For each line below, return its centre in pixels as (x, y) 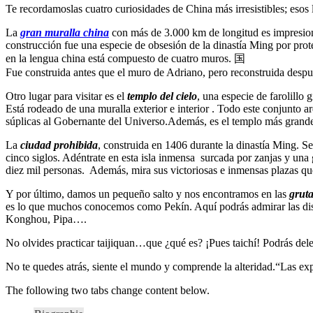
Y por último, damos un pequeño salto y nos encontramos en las (146, 194)
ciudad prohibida (59, 145)
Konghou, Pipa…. (46, 219)
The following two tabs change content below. (108, 290)
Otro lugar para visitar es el (66, 96)
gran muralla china (65, 32)
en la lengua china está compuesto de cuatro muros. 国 (125, 58)
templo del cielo (162, 96)
